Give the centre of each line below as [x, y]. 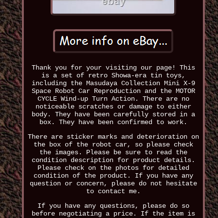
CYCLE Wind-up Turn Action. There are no [113, 99]
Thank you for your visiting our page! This [113, 68]
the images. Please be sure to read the [113, 153]
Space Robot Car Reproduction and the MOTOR [113, 91]
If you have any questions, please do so [113, 206]
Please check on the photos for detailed [113, 168]
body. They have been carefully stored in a [113, 115]
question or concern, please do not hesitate [113, 184]
